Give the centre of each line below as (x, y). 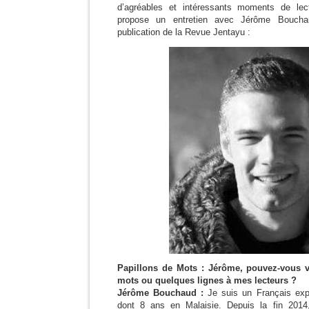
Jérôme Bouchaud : (161, 293)
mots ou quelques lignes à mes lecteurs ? (207, 280)
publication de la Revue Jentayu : (184, 32)
